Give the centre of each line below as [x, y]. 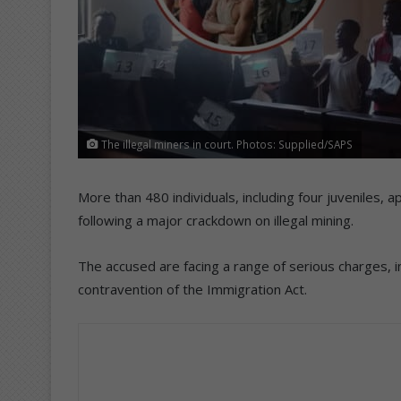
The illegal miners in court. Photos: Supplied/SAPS [226, 144]
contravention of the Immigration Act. [192, 289]
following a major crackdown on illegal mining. [216, 220]
